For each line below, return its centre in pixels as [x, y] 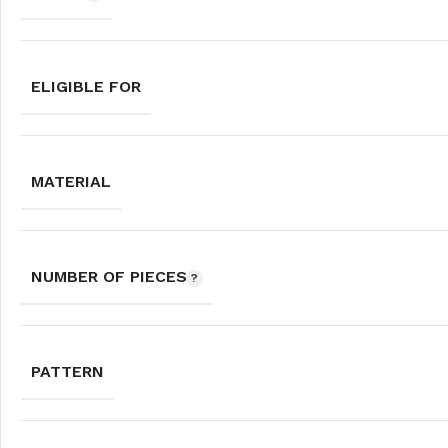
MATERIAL [71, 182]
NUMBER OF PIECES [111, 277]
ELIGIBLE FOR [86, 87]
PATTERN [67, 372]
